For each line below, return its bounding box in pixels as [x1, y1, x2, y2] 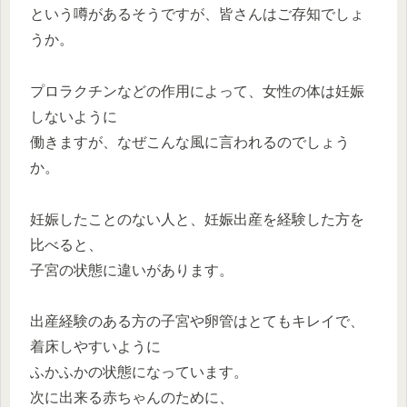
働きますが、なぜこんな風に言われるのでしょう [30, 134, 350, 150]
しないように [30, 108, 117, 124]
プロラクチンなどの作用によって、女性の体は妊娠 [30, 83, 364, 99]
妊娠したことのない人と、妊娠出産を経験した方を [30, 211, 364, 227]
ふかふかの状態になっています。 [30, 364, 248, 381]
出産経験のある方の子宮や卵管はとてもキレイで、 [30, 313, 364, 330]
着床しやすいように [30, 339, 161, 355]
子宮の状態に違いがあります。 [30, 262, 233, 278]
